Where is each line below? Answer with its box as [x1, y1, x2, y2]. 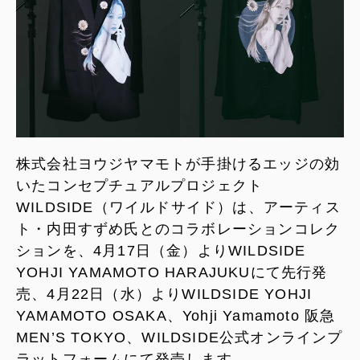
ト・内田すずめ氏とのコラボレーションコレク [16, 220, 341, 237]
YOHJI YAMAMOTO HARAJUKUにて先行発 [16, 264, 328, 280]
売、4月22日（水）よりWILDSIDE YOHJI [16, 285, 313, 302]
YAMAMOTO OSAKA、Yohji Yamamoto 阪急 [16, 307, 336, 324]
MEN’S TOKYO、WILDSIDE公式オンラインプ [16, 329, 343, 346]
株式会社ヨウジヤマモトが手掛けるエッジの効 [16, 155, 341, 172]
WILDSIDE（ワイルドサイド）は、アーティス [16, 198, 341, 215]
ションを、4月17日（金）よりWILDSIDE [16, 242, 306, 259]
